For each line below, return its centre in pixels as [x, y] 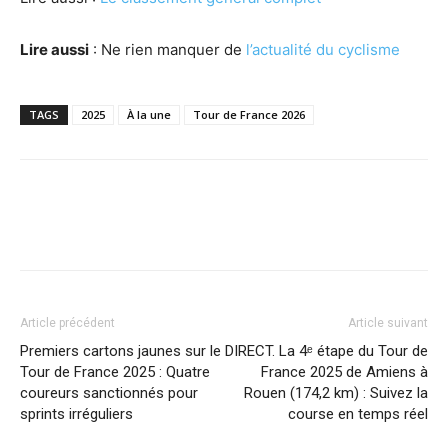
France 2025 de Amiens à [344, 371]
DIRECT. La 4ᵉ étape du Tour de [326, 350]
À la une [149, 114]
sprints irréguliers [76, 413]
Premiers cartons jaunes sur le [120, 350]
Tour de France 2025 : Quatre [115, 371]
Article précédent [67, 322]
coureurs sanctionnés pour [109, 392]
